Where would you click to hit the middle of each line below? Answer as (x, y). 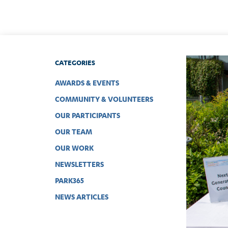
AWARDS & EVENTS (87, 83)
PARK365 (69, 180)
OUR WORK (74, 148)
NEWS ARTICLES (81, 197)
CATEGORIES (75, 62)
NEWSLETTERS (79, 164)
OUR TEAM (73, 132)
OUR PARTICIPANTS (87, 115)
